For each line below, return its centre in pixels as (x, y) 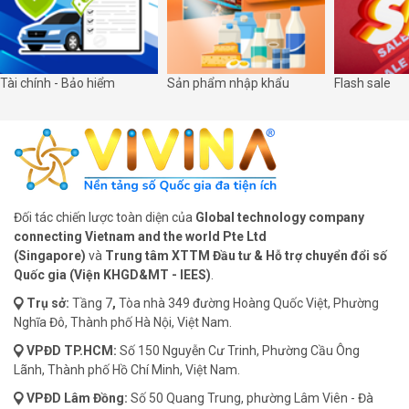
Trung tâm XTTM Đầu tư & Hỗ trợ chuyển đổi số (246, 255)
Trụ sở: (49, 303)
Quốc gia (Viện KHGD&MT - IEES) (112, 274)
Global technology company (280, 217)
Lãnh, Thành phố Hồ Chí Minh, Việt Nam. (127, 369)
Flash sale (363, 83)
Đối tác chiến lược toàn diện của (105, 217)
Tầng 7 (92, 303)
